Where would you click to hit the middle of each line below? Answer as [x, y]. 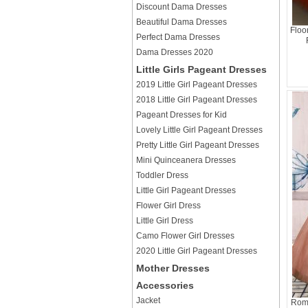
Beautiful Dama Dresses [181, 22]
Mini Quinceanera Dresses [186, 160]
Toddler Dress [162, 175]
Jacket [148, 300]
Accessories [165, 285]
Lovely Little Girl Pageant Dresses [199, 130]
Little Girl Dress [165, 221]
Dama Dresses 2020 [175, 52]
